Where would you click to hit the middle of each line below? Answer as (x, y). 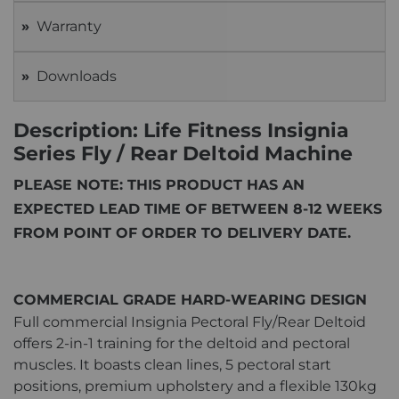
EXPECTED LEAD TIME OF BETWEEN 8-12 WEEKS (198, 208)
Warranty (69, 26)
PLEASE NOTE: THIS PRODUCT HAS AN (159, 184)
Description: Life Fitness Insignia (181, 130)
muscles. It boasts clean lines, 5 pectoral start (172, 364)
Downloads (77, 76)
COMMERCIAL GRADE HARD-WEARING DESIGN (190, 299)
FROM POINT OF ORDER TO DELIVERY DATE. (182, 232)
